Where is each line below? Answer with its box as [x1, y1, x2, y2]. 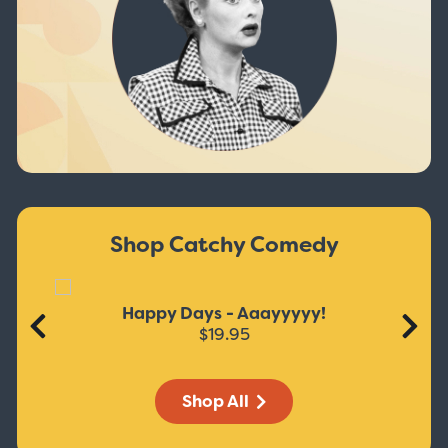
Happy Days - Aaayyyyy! [122, 302, 327, 325]
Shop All [181, 390, 253, 412]
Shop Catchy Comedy [109, 229, 339, 259]
